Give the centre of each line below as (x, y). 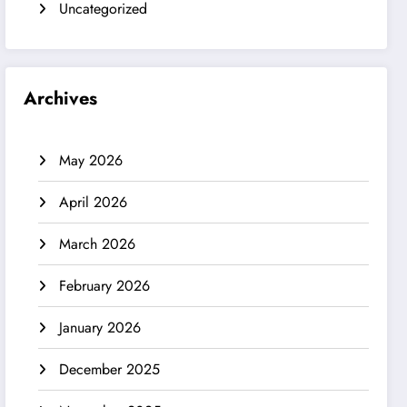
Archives (61, 98)
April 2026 (94, 202)
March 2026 (98, 243)
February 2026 (105, 285)
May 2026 (91, 160)
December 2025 (110, 369)
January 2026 (100, 327)
